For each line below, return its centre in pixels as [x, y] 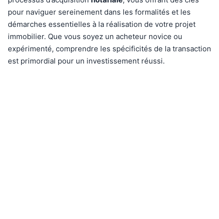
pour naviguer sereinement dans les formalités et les [99, 12]
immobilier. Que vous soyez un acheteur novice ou [95, 36]
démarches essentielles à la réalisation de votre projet [102, 24]
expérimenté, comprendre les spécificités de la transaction [109, 49]
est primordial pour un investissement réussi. [86, 61]
